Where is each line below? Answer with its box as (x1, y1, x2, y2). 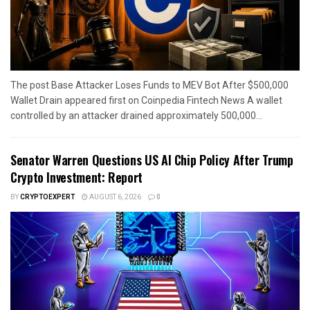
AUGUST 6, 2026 (88, 192, 141, 202)
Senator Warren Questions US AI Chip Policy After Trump (10, 150, 293, 169)
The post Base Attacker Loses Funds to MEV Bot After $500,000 (10, 79, 289, 91)
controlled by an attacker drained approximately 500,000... (10, 109, 262, 121)
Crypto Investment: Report (10, 167, 143, 186)
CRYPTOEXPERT (20, 192, 75, 202)
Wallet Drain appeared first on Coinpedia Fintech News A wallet (10, 94, 282, 106)
